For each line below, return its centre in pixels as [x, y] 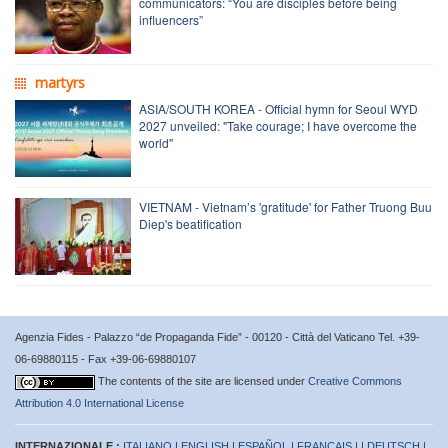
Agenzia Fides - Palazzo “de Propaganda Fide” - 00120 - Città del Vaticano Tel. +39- [217, 336]
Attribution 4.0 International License [99, 402]
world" [156, 142]
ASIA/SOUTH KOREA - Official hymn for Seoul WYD [278, 108]
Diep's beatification [190, 223]
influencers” [171, 19]
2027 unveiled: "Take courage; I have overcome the [278, 125]
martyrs [60, 82]
